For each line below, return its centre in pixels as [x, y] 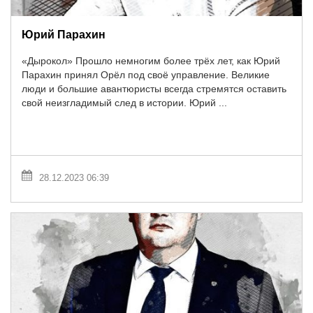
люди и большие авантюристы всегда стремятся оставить [154, 89]
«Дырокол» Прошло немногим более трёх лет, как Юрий [151, 61]
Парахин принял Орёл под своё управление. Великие [146, 75]
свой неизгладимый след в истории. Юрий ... [124, 103]
